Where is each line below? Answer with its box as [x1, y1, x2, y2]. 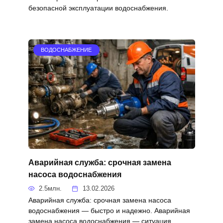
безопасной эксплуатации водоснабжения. [28, 4, 168, 12]
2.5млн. [39, 185, 62, 193]
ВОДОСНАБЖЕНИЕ [41, 47, 92, 53]
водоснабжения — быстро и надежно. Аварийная [28, 207, 190, 215]
